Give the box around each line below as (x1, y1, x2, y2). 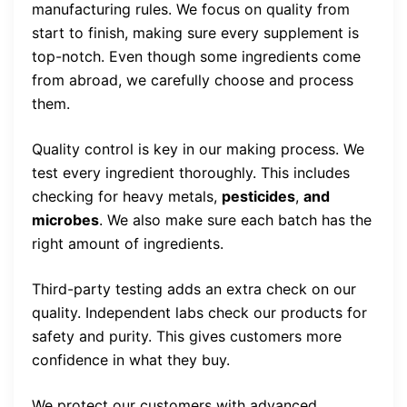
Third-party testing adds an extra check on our (32, 280, 356, 299)
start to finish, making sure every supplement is (32, 24, 359, 43)
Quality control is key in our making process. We (32, 140, 364, 159)
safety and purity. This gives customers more (32, 327, 342, 346)
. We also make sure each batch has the (99, 211, 372, 230)
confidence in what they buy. (32, 351, 230, 370)
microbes (32, 211, 99, 230)
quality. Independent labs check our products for (32, 303, 367, 323)
